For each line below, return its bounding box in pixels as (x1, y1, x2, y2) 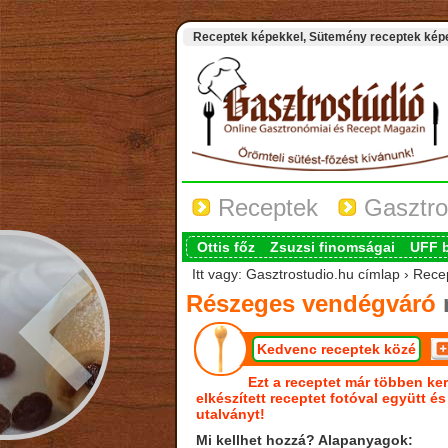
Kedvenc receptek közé (256, 341, 416, 357)
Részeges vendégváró (185, 290, 436, 317)
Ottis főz (196, 239, 255, 255)
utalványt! (195, 406, 265, 422)
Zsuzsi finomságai (269, 239, 395, 255)
